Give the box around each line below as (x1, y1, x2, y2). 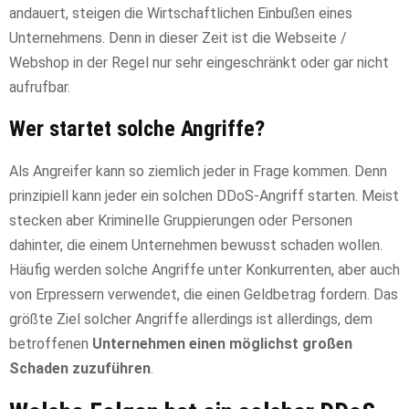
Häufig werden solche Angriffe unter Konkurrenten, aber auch (9, 261, 400, 279)
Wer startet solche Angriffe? (9, 116, 265, 142)
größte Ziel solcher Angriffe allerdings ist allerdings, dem (9, 310, 372, 329)
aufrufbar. (9, 79, 70, 97)
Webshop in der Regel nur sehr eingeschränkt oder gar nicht (9, 54, 389, 72)
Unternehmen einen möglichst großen (92, 335, 352, 353)
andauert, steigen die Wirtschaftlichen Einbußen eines (9, 5, 352, 23)
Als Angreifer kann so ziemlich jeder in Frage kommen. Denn (9, 163, 387, 181)
